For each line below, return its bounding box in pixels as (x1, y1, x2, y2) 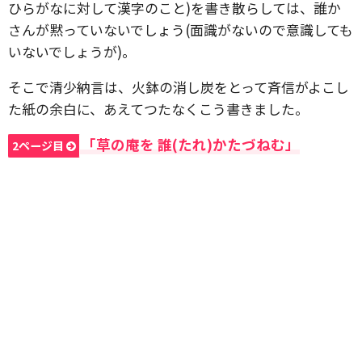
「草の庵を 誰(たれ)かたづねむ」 (82, 134, 300, 154)
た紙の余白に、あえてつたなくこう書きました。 (8, 99, 309, 119)
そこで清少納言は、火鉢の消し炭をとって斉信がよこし (8, 77, 349, 97)
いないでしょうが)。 (8, 41, 136, 61)
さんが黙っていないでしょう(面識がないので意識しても (8, 19, 353, 40)
